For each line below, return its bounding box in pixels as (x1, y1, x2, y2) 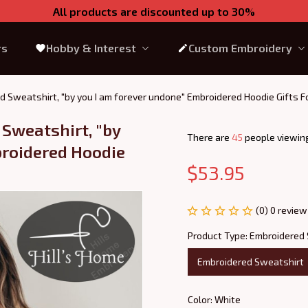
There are (187, 131, 232, 143)
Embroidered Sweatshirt (197, 256, 304, 268)
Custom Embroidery (188, 41, 292, 54)
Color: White (188, 293, 241, 305)
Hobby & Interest (45, 41, 136, 54)
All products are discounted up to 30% (53, 4, 255, 18)
